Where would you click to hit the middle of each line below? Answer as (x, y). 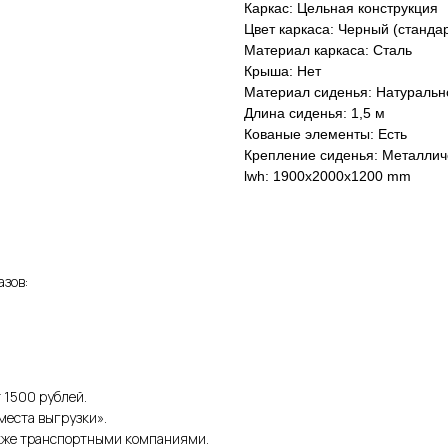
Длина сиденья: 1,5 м (314, 112)
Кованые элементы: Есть (325, 133)
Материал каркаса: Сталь (328, 49)
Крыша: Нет (282, 70)
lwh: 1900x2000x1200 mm (327, 175)
